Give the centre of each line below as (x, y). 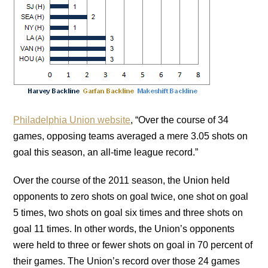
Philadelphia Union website (72, 120)
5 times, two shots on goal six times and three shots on (128, 213)
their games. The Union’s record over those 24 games (127, 261)
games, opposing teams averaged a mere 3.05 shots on (131, 136)
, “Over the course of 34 (180, 120)
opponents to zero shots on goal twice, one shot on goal (131, 197)
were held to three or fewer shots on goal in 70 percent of (133, 245)
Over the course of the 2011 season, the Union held (122, 181)
